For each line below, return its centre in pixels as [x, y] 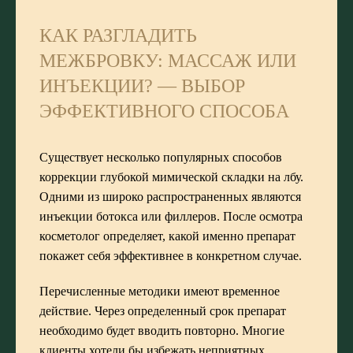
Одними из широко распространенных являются [170, 196]
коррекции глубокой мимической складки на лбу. [171, 176]
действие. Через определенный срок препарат [163, 310]
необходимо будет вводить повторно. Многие [162, 330]
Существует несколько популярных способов [161, 157]
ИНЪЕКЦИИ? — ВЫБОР [142, 85]
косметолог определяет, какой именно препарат [167, 236]
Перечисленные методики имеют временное [160, 291]
